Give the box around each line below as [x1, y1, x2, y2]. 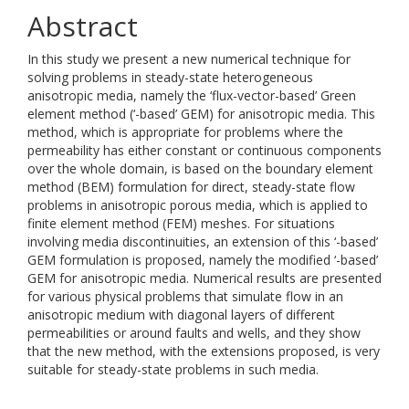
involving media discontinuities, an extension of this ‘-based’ [27, 233, 378, 250]
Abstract [27, 7, 138, 45]
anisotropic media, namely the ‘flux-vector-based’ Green [27, 87, 356, 104]
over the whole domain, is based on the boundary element [27, 160, 373, 177]
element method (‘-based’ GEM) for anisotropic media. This [27, 105, 375, 122]
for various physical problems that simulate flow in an [27, 288, 343, 305]
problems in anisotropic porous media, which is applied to [27, 196, 368, 214]
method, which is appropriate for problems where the [27, 123, 343, 141]
